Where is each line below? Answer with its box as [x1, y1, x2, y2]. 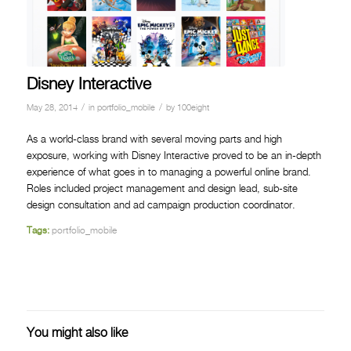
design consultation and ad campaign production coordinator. [26, 200, 295, 211]
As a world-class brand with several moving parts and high [26, 134, 282, 145]
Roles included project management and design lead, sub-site [26, 183, 298, 194]
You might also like [26, 326, 128, 340]
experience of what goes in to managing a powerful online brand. [26, 167, 311, 178]
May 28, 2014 [26, 103, 78, 112]
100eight [176, 103, 209, 112]
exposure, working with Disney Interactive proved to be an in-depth [26, 150, 321, 161]
